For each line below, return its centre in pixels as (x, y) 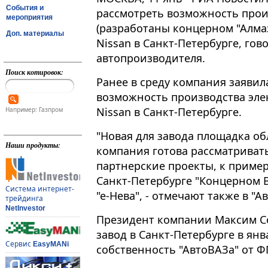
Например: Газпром (34, 110)
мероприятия (29, 17)
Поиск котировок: (34, 72)
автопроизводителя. (151, 58)
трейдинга (24, 199)
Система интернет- (39, 189)
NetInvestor (25, 208)
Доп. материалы (35, 33)
